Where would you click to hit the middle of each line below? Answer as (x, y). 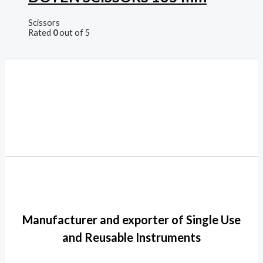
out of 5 (74, 32)
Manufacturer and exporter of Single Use (131, 219)
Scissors (44, 22)
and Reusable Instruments (131, 237)
